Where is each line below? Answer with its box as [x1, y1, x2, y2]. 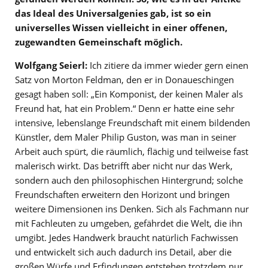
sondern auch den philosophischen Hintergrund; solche [15, 174, 243, 187]
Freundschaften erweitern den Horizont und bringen [15, 188, 230, 201]
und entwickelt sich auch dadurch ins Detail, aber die [15, 246, 232, 258]
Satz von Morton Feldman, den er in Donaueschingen [15, 74, 234, 86]
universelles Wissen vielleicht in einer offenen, [15, 22, 227, 34]
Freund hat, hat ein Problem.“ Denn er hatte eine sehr [15, 102, 234, 115]
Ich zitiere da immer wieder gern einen [87, 59, 248, 72]
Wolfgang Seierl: [15, 59, 87, 72]
